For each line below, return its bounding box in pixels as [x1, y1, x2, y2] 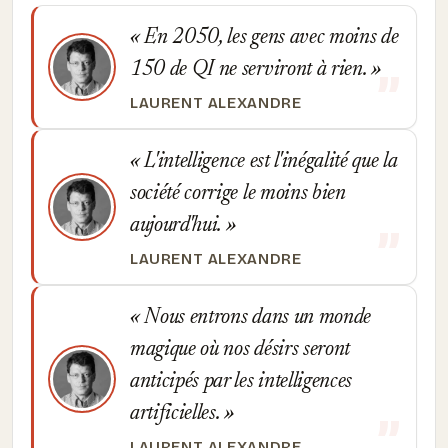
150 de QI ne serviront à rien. [130, 59, 372, 81]
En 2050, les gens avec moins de [139, 27, 399, 49]
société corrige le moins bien [130, 183, 346, 205]
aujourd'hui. [130, 215, 226, 237]
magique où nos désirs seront [130, 339, 350, 361]
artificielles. [130, 403, 225, 425]
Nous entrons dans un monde [139, 307, 372, 329]
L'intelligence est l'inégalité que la [139, 151, 398, 173]
